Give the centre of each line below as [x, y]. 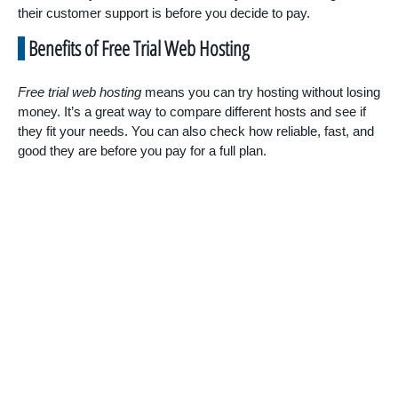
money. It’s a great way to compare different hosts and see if [192, 111]
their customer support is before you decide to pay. [164, 12]
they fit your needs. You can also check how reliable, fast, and [196, 131]
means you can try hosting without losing [261, 92]
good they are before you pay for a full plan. [142, 150]
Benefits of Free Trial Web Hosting [139, 48]
